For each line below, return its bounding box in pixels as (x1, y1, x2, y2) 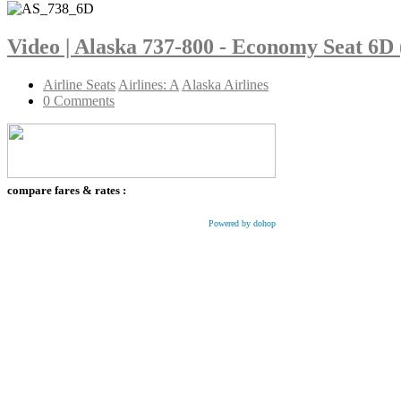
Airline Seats (43, 76, 115, 92)
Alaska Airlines (182, 76, 269, 92)
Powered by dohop (209, 218, 276, 228)
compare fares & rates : (7, 183, 126, 197)
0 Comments (43, 92, 115, 108)
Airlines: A (118, 76, 179, 92)
